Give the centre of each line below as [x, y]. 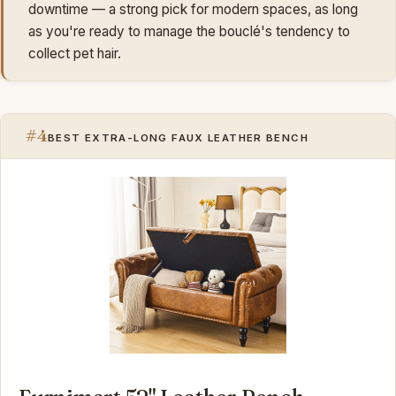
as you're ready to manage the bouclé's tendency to [189, 31]
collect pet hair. [75, 53]
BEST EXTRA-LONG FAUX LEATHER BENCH [179, 137]
